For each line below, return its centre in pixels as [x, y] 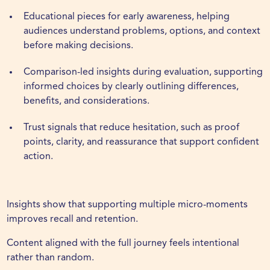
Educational [49, 17]
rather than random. [51, 258]
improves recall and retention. [73, 220]
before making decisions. [79, 46]
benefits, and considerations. [87, 102]
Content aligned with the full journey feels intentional [123, 244]
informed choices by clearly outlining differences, [131, 87]
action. [39, 157]
